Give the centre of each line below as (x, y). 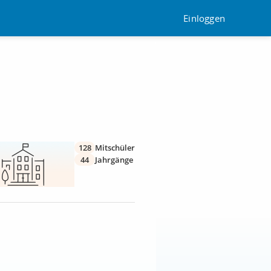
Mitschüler (115, 148)
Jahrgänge (114, 160)
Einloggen (204, 18)
